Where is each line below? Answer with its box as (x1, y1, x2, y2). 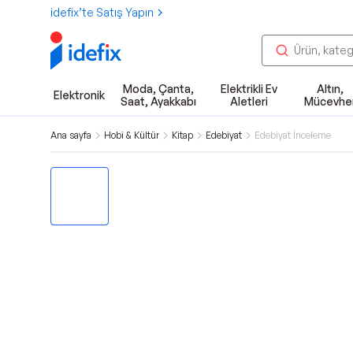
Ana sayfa (50, 129, 91, 141)
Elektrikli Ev (220, 82, 277, 95)
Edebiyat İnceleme (255, 129, 331, 141)
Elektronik (54, 88, 105, 102)
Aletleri (229, 95, 268, 108)
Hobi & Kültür (104, 129, 159, 141)
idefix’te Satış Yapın (50, 6, 154, 19)
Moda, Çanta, (122, 82, 194, 95)
